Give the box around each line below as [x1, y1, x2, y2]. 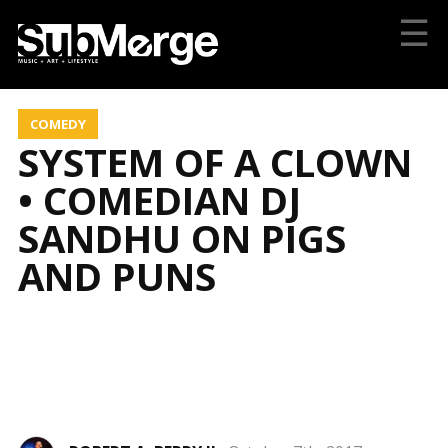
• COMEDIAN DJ [17, 173, 301, 226]
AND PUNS [17, 249, 216, 302]
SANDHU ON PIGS [17, 211, 346, 264]
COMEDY [29, 114, 86, 133]
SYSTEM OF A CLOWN [17, 135, 412, 188]
